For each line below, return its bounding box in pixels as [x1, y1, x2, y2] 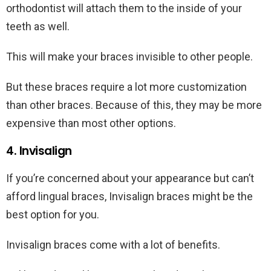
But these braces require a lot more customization [6, 80, 247, 94]
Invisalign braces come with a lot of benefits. [6, 238, 223, 252]
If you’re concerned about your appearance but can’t [6, 172, 254, 185]
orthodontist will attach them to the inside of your [6, 2, 242, 15]
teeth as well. [6, 20, 72, 33]
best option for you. [6, 208, 102, 221]
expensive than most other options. [6, 117, 178, 130]
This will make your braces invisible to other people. [6, 50, 255, 64]
